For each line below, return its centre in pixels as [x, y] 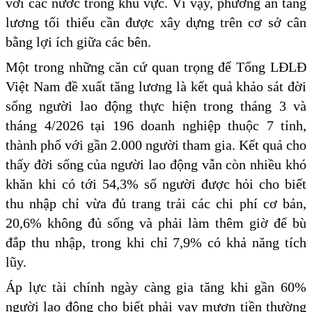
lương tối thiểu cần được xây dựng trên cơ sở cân [156, 23]
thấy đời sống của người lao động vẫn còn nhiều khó [156, 165]
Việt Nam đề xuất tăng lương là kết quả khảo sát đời [156, 87]
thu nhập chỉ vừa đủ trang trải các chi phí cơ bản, [156, 204]
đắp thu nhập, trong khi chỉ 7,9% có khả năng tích [156, 243]
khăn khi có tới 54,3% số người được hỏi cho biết [156, 184]
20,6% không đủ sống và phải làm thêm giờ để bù [156, 223]
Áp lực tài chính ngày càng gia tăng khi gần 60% [156, 287]
